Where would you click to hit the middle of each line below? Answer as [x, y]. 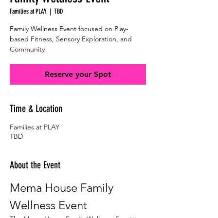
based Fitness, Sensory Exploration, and [71, 39]
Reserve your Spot [78, 74]
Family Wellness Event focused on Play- [69, 29]
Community [27, 49]
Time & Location [36, 109]
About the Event [35, 165]
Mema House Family [63, 188]
